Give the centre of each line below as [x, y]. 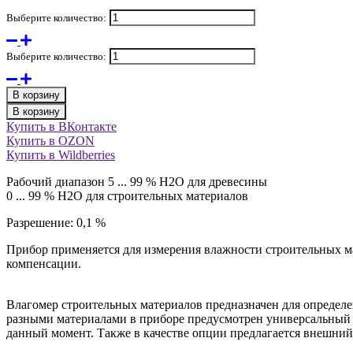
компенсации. [44, 264]
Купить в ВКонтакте [61, 127]
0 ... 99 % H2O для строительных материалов [127, 196]
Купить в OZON [50, 141]
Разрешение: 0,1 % [56, 223]
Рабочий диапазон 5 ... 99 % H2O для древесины [137, 182]
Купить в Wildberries [61, 155]
